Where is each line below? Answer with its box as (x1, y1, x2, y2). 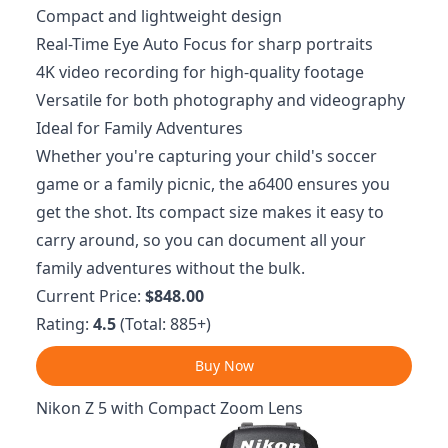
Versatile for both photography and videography (36, 88, 405, 111)
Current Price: (36, 284, 145, 307)
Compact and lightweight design (36, 4, 282, 27)
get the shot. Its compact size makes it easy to (36, 200, 384, 223)
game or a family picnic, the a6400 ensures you (36, 172, 390, 195)
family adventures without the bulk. (36, 256, 305, 279)
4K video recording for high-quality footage (36, 60, 364, 83)
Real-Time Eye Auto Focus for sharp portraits (36, 32, 373, 55)
